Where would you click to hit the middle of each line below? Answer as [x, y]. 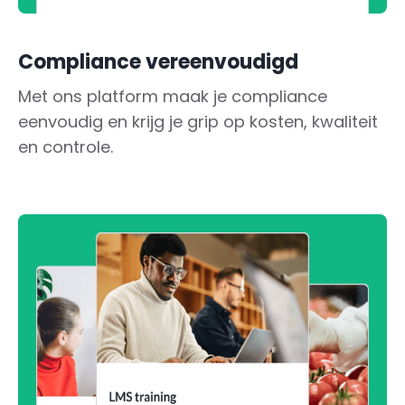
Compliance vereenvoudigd [158, 61]
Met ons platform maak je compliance [173, 96]
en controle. [66, 146]
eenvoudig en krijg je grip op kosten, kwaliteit [198, 121]
